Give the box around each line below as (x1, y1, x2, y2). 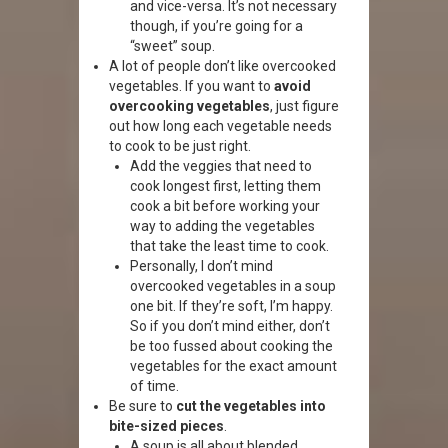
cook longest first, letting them (130, 178, 321, 194)
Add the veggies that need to (130, 158, 312, 174)
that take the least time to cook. (130, 238, 329, 254)
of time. (130, 378, 179, 394)
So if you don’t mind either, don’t (130, 318, 330, 334)
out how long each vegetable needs (109, 118, 332, 134)
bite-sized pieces (109, 418, 224, 434)
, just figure (270, 98, 339, 114)
